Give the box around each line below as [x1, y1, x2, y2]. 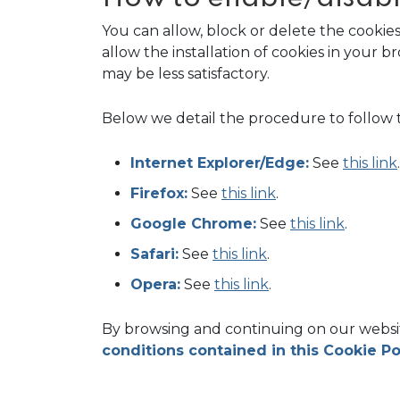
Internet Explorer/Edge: [130, 154, 309, 171]
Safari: [130, 246, 179, 262]
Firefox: [130, 185, 187, 202]
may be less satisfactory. [102, 65, 270, 82]
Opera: [130, 276, 180, 293]
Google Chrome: [130, 215, 256, 232]
